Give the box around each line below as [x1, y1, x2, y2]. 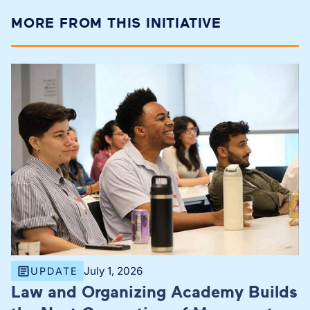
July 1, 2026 [84, 264, 143, 278]
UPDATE [30, 265, 78, 277]
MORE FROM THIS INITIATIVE [11, 13, 221, 31]
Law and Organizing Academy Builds [11, 281, 298, 302]
